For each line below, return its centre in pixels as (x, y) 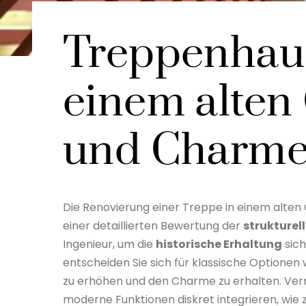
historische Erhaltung (219, 245)
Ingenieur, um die (109, 245)
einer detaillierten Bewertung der (153, 226)
